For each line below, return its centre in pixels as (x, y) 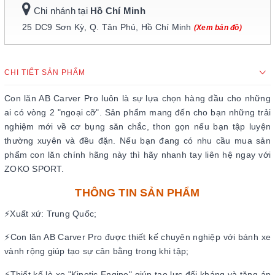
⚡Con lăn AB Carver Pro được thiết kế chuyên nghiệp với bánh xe (137, 237)
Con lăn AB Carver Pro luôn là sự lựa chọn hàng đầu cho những (137, 98)
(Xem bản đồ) (218, 27)
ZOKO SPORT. (34, 168)
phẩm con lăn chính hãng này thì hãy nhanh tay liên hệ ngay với (137, 154)
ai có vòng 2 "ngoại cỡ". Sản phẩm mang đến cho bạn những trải (137, 112)
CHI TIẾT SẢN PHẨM (45, 72)
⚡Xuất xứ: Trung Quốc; (51, 213)
